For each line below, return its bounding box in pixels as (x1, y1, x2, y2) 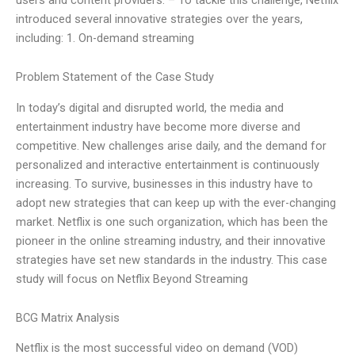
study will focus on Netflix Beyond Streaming (16, 271, 248, 286)
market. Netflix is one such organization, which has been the (16, 214, 328, 229)
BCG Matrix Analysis (16, 311, 120, 326)
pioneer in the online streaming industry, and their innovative (16, 233, 326, 248)
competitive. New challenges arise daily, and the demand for (16, 138, 326, 153)
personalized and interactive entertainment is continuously (16, 157, 319, 172)
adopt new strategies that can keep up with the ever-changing (16, 195, 336, 210)
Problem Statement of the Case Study (16, 70, 214, 85)
